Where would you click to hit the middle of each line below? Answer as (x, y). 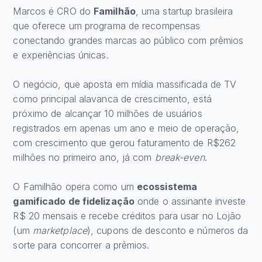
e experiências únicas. (61, 55)
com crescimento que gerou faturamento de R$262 (125, 143)
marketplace (60, 231)
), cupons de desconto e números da (168, 231)
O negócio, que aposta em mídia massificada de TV (125, 85)
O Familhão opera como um (75, 187)
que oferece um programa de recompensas (107, 26)
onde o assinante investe (190, 201)
